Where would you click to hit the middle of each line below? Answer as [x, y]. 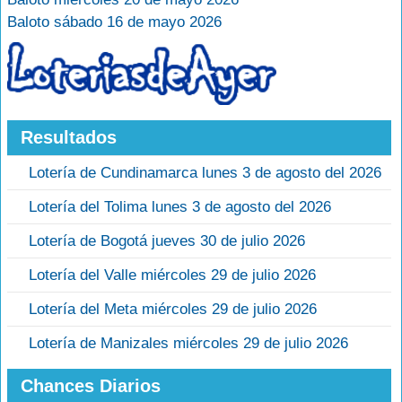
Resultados [69, 138]
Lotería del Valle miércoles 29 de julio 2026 [172, 275]
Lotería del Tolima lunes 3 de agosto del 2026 [180, 207]
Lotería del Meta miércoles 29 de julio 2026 [173, 310]
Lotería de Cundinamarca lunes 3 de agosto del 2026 [205, 173]
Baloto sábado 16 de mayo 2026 [114, 22]
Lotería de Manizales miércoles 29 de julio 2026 [188, 344]
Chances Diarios [91, 386]
